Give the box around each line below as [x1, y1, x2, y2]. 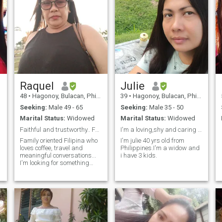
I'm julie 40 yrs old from [120, 137, 184, 145]
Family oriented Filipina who [19, 137, 98, 145]
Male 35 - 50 [147, 103, 183, 111]
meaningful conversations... [19, 152, 96, 160]
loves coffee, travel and [19, 144, 83, 152]
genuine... [19, 166, 46, 174]
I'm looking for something [19, 159, 89, 167]
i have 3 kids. [120, 152, 157, 160]
